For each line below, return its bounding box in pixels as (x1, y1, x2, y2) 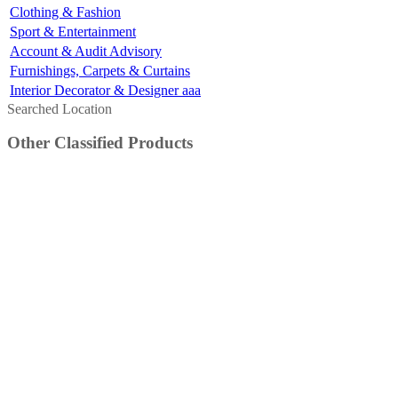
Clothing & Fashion (10, 4, 121, 20)
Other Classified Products (7, 133, 193, 153)
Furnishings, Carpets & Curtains (10, 62, 190, 78)
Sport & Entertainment (10, 23, 136, 39)
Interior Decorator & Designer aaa (10, 82, 201, 98)
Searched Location (7, 100, 112, 116)
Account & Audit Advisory (10, 43, 162, 59)
